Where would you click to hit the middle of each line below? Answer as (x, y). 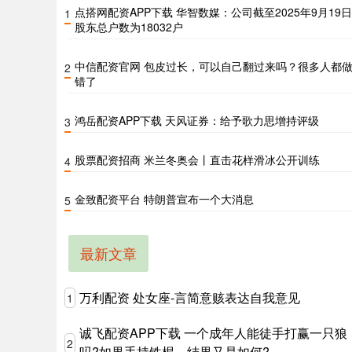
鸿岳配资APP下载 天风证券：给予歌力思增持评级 (197, 120)
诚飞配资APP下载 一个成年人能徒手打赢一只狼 (213, 333)
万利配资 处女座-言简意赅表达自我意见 (190, 297)
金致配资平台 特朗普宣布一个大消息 (164, 199)
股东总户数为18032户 (129, 27)
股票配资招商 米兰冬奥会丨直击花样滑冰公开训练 (197, 159)
